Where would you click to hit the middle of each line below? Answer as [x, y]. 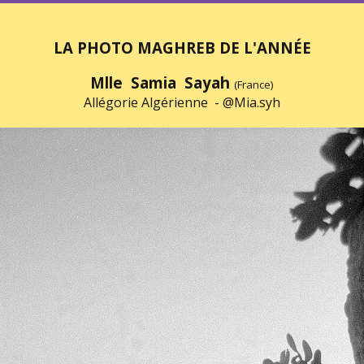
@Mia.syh [251, 102]
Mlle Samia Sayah [162, 82]
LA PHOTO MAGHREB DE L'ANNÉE [182, 48]
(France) [254, 84]
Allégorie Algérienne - [153, 102]
